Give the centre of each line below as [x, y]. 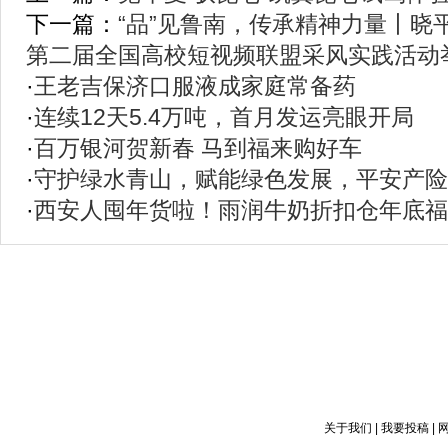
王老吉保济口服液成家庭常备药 [195, 86]
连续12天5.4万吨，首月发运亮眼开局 [224, 117]
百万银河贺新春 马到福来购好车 [198, 148]
